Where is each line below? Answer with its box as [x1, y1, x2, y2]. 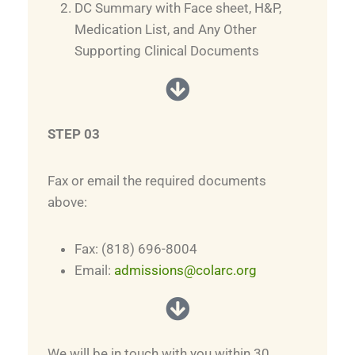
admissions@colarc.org [114, 262, 257, 278]
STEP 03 [48, 126, 100, 142]
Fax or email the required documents [48, 173, 266, 189]
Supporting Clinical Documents [74, 43, 259, 59]
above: [48, 194, 87, 210]
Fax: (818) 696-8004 [74, 241, 197, 257]
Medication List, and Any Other [74, 21, 257, 37]
